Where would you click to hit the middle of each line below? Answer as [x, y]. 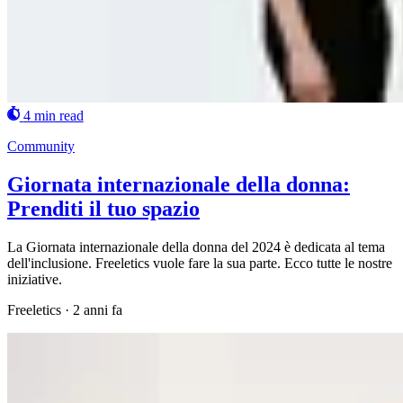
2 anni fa [98, 309]
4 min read [53, 116]
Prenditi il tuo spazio [103, 209]
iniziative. [35, 279]
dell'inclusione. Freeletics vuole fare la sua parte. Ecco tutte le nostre [200, 263]
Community [41, 147]
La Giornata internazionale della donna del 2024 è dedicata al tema [196, 246]
